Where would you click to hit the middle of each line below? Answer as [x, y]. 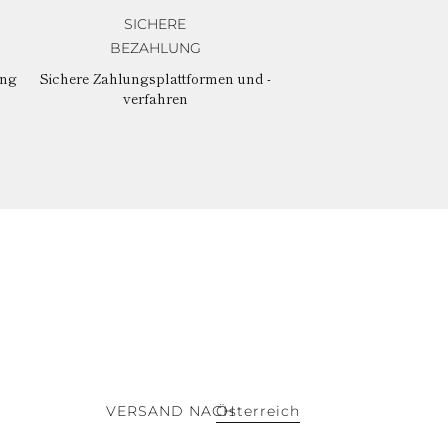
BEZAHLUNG [155, 47]
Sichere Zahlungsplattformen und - [155, 77]
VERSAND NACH [170, 410]
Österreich [258, 410]
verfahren [155, 97]
